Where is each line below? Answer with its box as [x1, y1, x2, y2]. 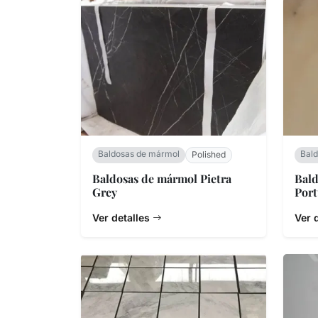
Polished [192, 149, 226, 160]
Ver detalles [92, 211, 153, 224]
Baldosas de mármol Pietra [92, 170, 231, 186]
